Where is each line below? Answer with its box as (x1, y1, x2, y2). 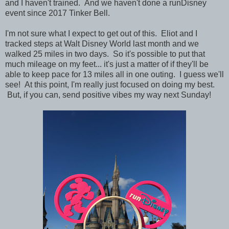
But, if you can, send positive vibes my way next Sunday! (5, 90, 211, 99)
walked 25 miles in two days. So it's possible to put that (5, 49, 205, 58)
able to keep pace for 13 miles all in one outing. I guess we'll (5, 70, 224, 79)
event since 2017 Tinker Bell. (5, 8, 110, 17)
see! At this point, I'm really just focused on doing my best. (5, 80, 215, 89)
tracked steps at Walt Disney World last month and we (5, 39, 199, 48)
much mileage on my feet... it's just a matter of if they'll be (5, 59, 209, 68)
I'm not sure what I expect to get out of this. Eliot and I (5, 29, 197, 38)
